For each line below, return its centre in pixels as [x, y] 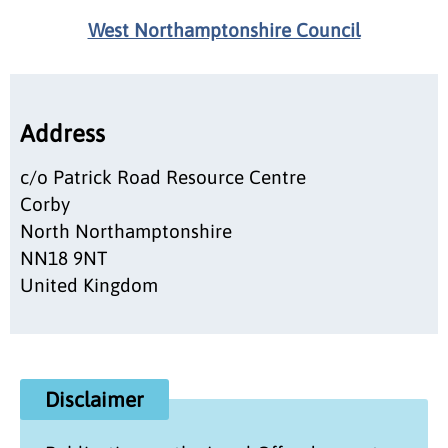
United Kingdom [89, 284]
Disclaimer [94, 399]
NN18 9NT [63, 257]
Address [62, 133]
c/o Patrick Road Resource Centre [163, 176]
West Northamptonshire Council [224, 29]
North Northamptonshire [126, 230]
